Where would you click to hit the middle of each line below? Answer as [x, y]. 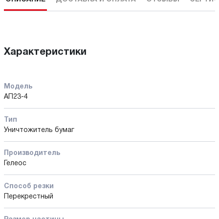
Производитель [32, 153]
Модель [18, 87]
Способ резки [29, 186]
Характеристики [45, 52]
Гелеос [15, 163]
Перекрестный [29, 197]
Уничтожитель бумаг [39, 130]
